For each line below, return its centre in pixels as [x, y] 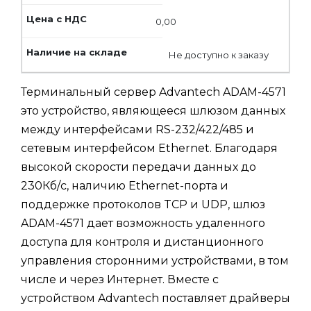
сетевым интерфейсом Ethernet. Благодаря [149, 148]
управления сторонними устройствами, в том [155, 260]
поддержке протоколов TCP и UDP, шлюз [143, 204]
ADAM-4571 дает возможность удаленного [143, 223]
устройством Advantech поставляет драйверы [155, 298]
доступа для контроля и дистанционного [142, 242]
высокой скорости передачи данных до [138, 167]
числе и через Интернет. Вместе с [120, 279]
